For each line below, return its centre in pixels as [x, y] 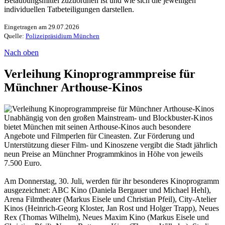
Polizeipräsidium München [63, 36]
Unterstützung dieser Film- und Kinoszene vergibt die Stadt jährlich [111, 145]
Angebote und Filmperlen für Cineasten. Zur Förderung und [99, 136]
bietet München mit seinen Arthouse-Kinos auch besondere [97, 127]
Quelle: [15, 36]
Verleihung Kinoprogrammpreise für [100, 74]
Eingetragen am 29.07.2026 [42, 27]
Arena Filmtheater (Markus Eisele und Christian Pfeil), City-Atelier [110, 199]
